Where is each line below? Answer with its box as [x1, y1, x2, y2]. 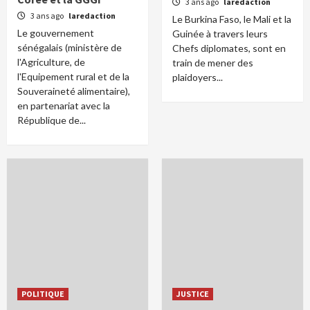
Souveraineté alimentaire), [17, 85, 130, 97]
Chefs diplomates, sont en [172, 42, 286, 54]
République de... [17, 114, 86, 126]
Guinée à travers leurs [172, 28, 268, 39]
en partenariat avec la [17, 100, 110, 111]
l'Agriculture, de [17, 56, 85, 68]
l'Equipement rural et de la [17, 71, 129, 82]
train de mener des [172, 57, 253, 69]
